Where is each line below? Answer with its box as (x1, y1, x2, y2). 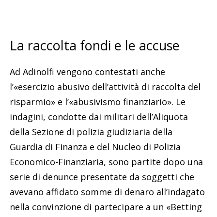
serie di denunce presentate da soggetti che (10, 171, 194, 183)
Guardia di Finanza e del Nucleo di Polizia (10, 141, 181, 153)
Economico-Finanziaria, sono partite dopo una (10, 156, 203, 168)
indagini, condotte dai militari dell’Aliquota (10, 111, 188, 123)
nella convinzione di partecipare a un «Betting (10, 201, 202, 213)
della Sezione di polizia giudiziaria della (10, 126, 172, 138)
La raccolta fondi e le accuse (10, 36, 180, 55)
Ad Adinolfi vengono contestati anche (10, 66, 165, 78)
